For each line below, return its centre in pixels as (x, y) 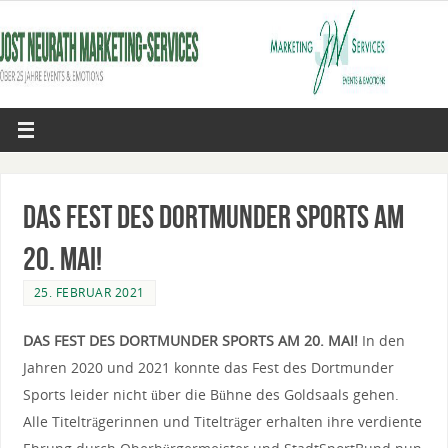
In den (383, 340)
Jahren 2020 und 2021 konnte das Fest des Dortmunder (208, 367)
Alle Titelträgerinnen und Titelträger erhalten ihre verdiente (222, 421)
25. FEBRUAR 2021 (89, 292)
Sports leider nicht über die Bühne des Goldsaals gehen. (210, 394)
